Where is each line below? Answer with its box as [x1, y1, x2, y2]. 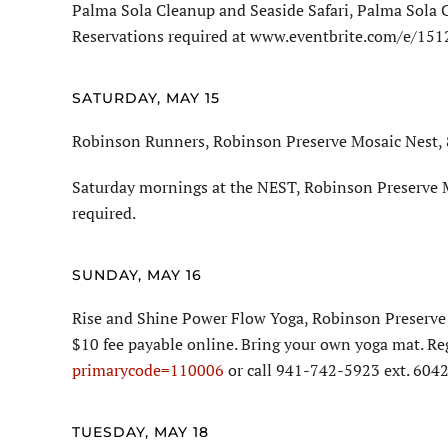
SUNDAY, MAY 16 [72, 266, 202, 285]
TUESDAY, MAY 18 [72, 423, 209, 442]
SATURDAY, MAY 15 [72, 89, 220, 108]
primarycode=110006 [72, 359, 224, 382]
